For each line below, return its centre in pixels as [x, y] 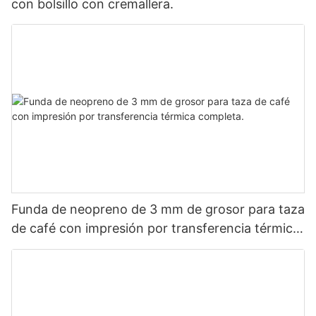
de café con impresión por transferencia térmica [156, 229]
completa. [41, 248]
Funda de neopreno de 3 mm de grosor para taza [158, 209]
